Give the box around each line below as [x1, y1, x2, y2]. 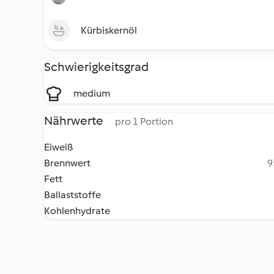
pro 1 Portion [115, 116, 173, 127]
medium [73, 87, 110, 99]
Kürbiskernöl [81, 24, 137, 36]
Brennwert [44, 157, 91, 169]
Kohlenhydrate [44, 205, 110, 217]
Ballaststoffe [44, 189, 101, 201]
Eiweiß [44, 141, 73, 153]
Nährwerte [44, 113, 105, 128]
